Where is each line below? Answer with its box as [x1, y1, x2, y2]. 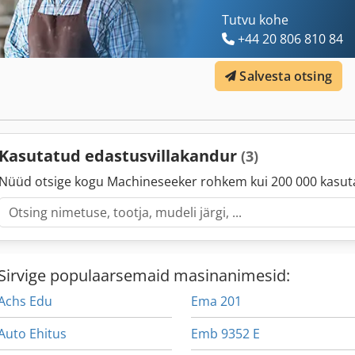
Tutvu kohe [222, 11, 289, 29]
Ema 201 [191, 292, 242, 311]
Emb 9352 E [191, 325, 261, 343]
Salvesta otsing [239, 67, 332, 86]
